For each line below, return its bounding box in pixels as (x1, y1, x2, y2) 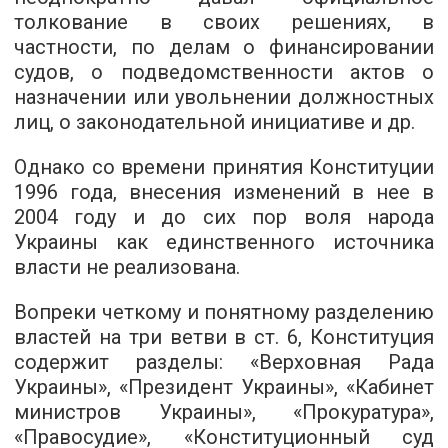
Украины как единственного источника (14, 230, 434, 254)
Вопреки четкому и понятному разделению (14, 300, 434, 324)
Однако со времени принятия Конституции (14, 155, 434, 179)
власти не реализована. (14, 255, 240, 279)
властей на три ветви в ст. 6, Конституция (14, 325, 434, 349)
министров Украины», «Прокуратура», (14, 400, 434, 424)
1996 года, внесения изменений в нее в (14, 180, 434, 204)
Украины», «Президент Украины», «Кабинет (14, 375, 434, 399)
